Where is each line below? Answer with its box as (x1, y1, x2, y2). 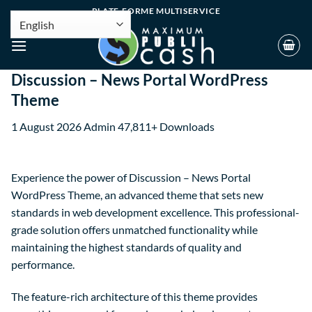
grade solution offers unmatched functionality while (11, 223, 258, 237)
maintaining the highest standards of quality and (11, 240, 242, 254)
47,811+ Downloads (118, 120, 214, 134)
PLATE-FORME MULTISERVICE (91, 5, 221, 16)
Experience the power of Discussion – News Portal (11, 171, 251, 185)
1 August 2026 (11, 120, 84, 134)
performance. (11, 258, 75, 272)
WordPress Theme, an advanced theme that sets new (11, 188, 263, 202)
